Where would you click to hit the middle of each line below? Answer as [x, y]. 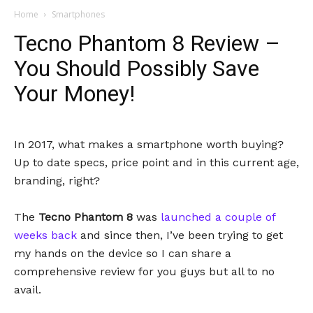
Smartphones [78, 14]
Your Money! [74, 94]
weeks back [45, 235]
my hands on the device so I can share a [123, 253]
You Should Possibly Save [137, 68]
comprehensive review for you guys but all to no [144, 271]
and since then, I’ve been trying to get [180, 235]
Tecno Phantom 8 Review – [147, 43]
